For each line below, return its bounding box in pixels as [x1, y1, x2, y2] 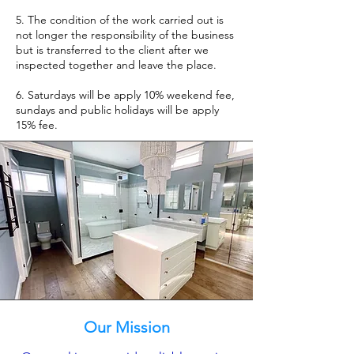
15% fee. [16, 118, 58, 132]
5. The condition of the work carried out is [16, 13, 224, 27]
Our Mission [83, 318, 170, 337]
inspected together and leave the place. [16, 58, 217, 72]
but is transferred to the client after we [16, 43, 209, 57]
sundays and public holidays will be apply [16, 103, 219, 117]
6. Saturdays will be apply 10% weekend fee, [16, 88, 235, 102]
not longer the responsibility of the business [16, 28, 234, 42]
